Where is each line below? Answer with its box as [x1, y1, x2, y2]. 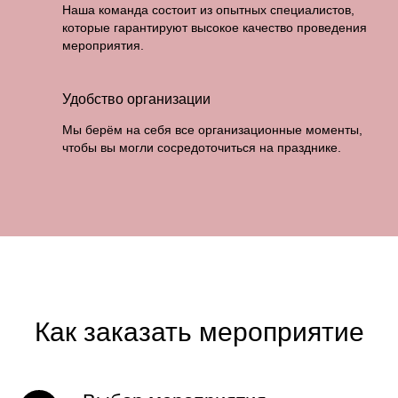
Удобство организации [62, 92, 211, 107]
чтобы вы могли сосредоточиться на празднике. [62, 140, 341, 155]
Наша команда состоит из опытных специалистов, [62, 3, 354, 17]
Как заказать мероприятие [34, 317, 364, 346]
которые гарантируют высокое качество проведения [62, 20, 367, 35]
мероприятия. [62, 38, 144, 52]
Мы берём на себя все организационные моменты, [62, 123, 362, 137]
